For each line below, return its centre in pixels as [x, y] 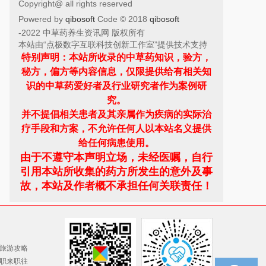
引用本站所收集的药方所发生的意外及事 [116, 172]
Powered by [42, 19]
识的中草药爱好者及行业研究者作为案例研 [116, 86]
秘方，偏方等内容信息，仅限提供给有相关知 [116, 72]
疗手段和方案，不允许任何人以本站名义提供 [116, 129]
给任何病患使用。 [116, 143]
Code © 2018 [123, 19]
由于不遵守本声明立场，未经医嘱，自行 [116, 157]
